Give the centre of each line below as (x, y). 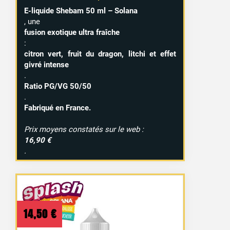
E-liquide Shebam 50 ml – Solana (81, 11)
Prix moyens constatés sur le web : (84, 130)
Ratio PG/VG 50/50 (58, 87)
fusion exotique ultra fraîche (72, 33)
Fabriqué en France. (58, 108)
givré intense (47, 65)
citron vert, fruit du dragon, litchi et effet (100, 54)
